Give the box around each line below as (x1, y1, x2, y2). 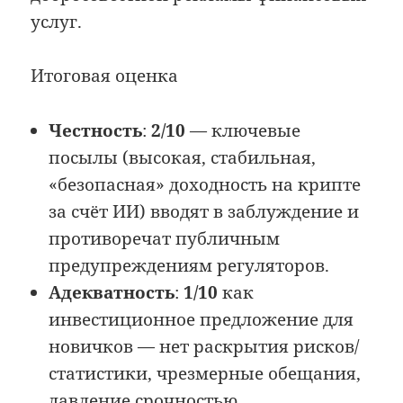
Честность (49, 118, 143, 142)
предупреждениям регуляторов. (49, 253, 330, 277)
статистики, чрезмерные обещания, (49, 361, 362, 385)
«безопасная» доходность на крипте (49, 172, 362, 196)
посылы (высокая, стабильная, (49, 145, 317, 169)
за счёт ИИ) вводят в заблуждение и (49, 199, 360, 223)
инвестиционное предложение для (49, 307, 354, 331)
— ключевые (185, 118, 301, 142)
